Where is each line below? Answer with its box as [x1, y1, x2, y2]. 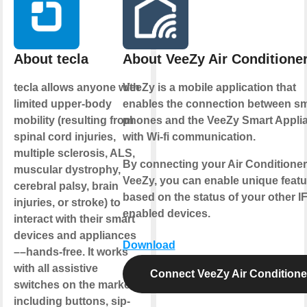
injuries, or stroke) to [13, 196, 121, 208]
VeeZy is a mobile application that [122, 81, 296, 93]
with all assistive [13, 262, 98, 274]
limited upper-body [13, 97, 112, 110]
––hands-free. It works [13, 245, 128, 258]
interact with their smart [13, 212, 135, 225]
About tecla [13, 51, 88, 66]
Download [122, 238, 175, 251]
